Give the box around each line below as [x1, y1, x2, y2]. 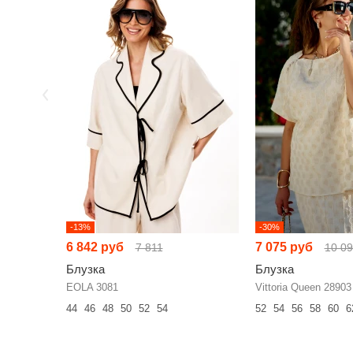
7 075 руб [255, 240, 313, 254]
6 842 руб [65, 240, 124, 254]
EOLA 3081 [65, 281, 118, 293]
